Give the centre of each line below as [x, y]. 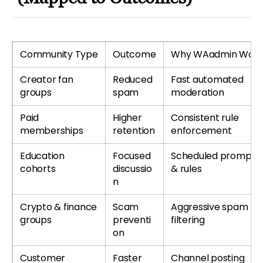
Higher [127, 117]
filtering [188, 220]
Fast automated [207, 79]
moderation [198, 92]
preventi [132, 220]
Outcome [134, 54]
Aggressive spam [210, 207]
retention [134, 130]
